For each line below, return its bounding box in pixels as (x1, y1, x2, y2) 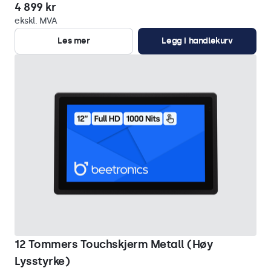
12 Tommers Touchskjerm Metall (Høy (15, 238, 213, 251)
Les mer (57, 36, 90, 46)
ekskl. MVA (15, 16, 57, 26)
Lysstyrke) (15, 255, 70, 268)
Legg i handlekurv (162, 36, 233, 46)
